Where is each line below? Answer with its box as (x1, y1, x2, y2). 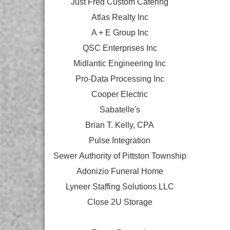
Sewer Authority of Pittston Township (53, 151, 186, 160)
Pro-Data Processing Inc (75, 74, 164, 83)
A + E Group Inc (91, 28, 148, 37)
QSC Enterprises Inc (82, 44, 157, 52)
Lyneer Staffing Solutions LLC (65, 182, 174, 191)
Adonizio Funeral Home (76, 167, 163, 176)
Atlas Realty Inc (91, 13, 148, 22)
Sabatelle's (99, 105, 140, 114)
